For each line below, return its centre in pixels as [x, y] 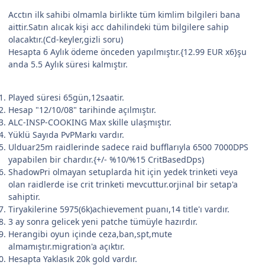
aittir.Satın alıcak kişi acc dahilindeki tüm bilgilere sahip [119, 27]
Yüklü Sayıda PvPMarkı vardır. [66, 135]
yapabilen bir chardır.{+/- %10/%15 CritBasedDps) [106, 160]
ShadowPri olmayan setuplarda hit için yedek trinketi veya [123, 172]
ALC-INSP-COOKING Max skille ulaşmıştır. [90, 122]
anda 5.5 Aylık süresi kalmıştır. [68, 64]
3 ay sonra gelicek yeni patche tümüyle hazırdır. [103, 222]
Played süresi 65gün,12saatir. [66, 98]
